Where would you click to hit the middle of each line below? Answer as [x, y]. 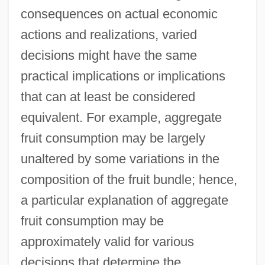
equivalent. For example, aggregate [121, 117]
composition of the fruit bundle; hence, [129, 179]
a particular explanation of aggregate [124, 200]
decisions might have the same [109, 55]
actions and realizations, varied [109, 34]
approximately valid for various [107, 241]
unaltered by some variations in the [120, 159]
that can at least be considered [108, 96]
